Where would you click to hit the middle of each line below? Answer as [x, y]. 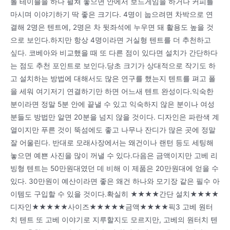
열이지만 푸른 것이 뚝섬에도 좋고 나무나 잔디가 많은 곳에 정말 [113, 130]
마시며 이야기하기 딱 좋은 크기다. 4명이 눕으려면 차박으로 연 [112, 15]
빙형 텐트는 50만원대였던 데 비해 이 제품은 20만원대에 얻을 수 [114, 169]
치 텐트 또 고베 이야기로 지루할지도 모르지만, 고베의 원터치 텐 [114, 220]
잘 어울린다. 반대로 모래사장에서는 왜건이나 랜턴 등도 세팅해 [112, 143]
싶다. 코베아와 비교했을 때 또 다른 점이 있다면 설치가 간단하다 [114, 53]
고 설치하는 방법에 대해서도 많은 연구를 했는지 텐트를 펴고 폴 [113, 79]
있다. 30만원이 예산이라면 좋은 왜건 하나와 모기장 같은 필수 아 [115, 181]
